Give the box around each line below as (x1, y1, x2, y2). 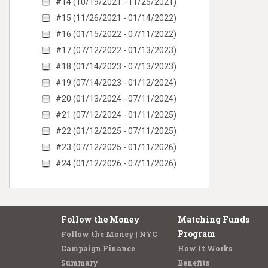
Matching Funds (178, 214, 249, 225)
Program (178, 228, 215, 239)
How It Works (178, 243, 232, 253)
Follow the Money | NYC (61, 229, 157, 239)
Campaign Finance (61, 243, 135, 253)
